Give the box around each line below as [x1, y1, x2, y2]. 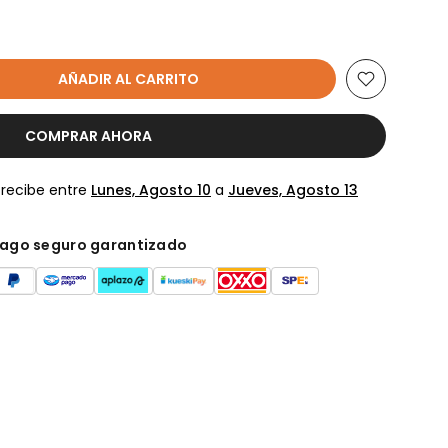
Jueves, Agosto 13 [228, 180, 358, 200]
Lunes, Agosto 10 [91, 180, 211, 200]
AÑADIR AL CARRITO [59, 69, 201, 89]
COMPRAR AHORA [25, 126, 152, 146]
